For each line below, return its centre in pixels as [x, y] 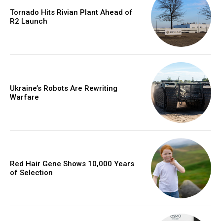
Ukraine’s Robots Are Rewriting [64, 88]
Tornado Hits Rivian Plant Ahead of [71, 13]
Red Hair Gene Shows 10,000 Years [72, 164]
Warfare [24, 97]
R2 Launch [29, 21]
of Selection [31, 172]
